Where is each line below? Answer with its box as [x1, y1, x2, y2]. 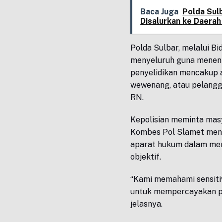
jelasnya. [130, 199, 163, 209]
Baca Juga [140, 7, 179, 17]
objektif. [130, 152, 162, 162]
